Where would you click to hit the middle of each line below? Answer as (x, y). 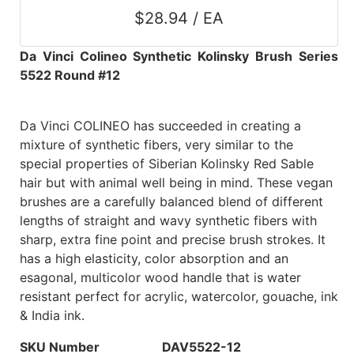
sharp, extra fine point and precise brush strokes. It (173, 240)
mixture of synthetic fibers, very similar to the (156, 145)
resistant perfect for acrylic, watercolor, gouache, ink (179, 297)
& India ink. (52, 316)
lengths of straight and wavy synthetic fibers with (168, 221)
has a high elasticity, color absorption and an (154, 259)
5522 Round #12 (70, 75)
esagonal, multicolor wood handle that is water (160, 278)
